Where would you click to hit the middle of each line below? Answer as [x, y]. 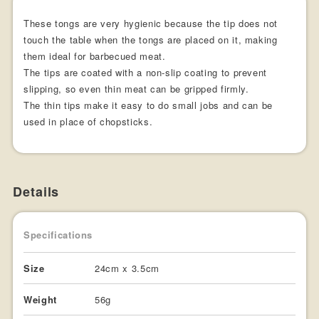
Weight [40, 299]
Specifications [58, 234]
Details [36, 191]
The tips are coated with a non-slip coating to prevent [146, 72]
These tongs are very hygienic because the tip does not [151, 23]
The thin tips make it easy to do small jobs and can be [148, 105]
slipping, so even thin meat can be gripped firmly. [136, 88]
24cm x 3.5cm [127, 268]
